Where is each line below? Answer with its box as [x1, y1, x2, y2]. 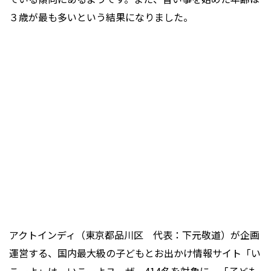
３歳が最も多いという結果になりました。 [9, 10, 193, 25]
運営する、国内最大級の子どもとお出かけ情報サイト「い [9, 246, 261, 261]
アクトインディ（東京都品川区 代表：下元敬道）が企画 [9, 227, 260, 243]
